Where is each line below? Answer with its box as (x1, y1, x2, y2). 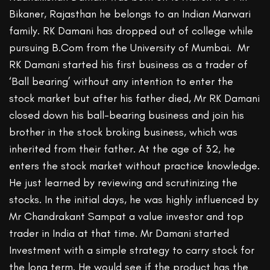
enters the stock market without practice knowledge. (9, 159, 260, 173)
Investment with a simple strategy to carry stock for (9, 243, 255, 257)
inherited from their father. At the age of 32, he (9, 142, 236, 156)
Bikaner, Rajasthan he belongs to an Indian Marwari (9, 7, 251, 21)
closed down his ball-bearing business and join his (9, 108, 245, 122)
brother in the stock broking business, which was (9, 125, 238, 139)
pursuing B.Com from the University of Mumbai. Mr (9, 41, 250, 55)
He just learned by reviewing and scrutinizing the (9, 176, 238, 190)
